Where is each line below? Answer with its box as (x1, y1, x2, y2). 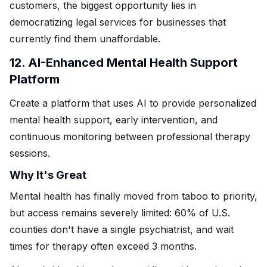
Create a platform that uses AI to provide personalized (10, 97, 256, 109)
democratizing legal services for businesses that (10, 15, 226, 28)
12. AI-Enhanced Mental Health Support (10, 55, 238, 70)
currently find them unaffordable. (10, 32, 160, 45)
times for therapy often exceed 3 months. (10, 240, 197, 252)
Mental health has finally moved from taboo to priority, (10, 190, 257, 202)
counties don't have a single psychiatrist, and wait (10, 223, 234, 235)
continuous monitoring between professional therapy (10, 130, 250, 142)
